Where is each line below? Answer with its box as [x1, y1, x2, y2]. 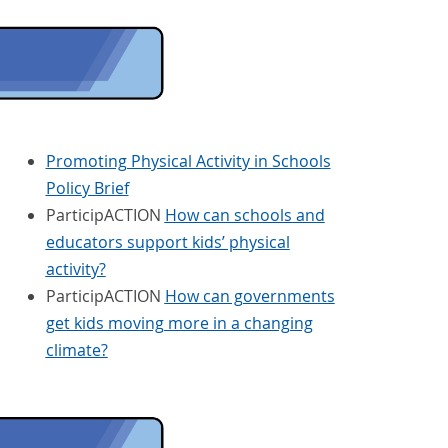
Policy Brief [45, 176, 129, 199]
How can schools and [164, 203, 325, 226]
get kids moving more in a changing [45, 311, 313, 334]
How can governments [164, 284, 335, 307]
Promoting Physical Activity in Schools [45, 149, 331, 172]
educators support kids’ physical [45, 230, 290, 253]
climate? [45, 338, 108, 361]
